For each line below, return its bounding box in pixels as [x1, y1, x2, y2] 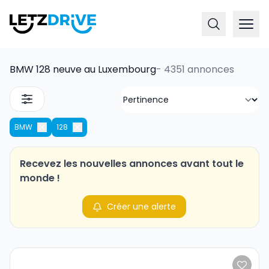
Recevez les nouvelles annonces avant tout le [20, 157, 244, 171]
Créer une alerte [107, 201, 177, 213]
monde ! [20, 171, 60, 185]
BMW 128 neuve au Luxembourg [10, 62, 156, 76]
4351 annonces [164, 62, 234, 76]
